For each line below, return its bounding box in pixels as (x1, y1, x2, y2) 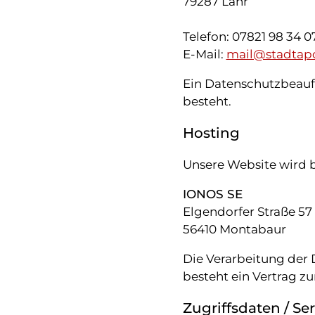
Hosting (182, 124, 240, 141)
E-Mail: (182, 46, 226, 61)
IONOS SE (182, 186, 243, 201)
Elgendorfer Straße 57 (182, 204, 312, 219)
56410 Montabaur (182, 221, 286, 236)
